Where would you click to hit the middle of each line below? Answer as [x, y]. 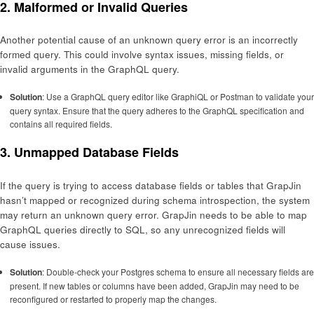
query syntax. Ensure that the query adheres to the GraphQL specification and [157, 111]
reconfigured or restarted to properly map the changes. [113, 299]
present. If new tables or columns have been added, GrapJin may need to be [154, 286]
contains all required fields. [61, 124]
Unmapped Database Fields [96, 152]
